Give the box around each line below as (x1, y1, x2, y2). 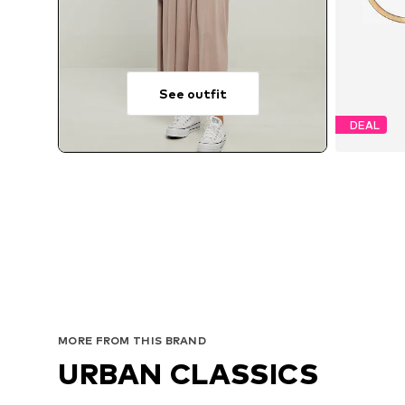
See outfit (158, 86, 227, 102)
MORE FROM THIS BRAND (58, 333, 206, 347)
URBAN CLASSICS (58, 355, 319, 391)
